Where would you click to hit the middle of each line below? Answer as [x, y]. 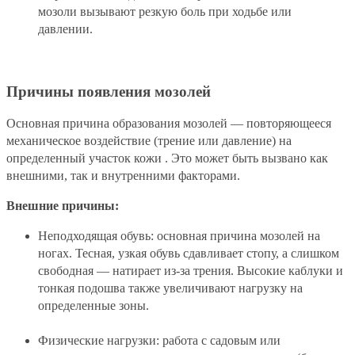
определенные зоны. [94, 306]
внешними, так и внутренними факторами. [123, 176]
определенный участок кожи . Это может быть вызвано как [167, 158]
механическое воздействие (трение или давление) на [149, 141]
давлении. [65, 29]
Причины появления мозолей [109, 91]
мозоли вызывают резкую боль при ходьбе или [165, 11]
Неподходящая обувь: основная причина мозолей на [179, 236]
